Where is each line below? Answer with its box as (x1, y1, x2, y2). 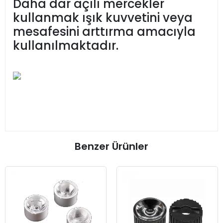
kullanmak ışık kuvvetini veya (13, 9, 193, 26)
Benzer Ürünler (75, 139, 148, 154)
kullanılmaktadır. (13, 37, 118, 54)
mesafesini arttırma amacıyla (13, 23, 196, 40)
